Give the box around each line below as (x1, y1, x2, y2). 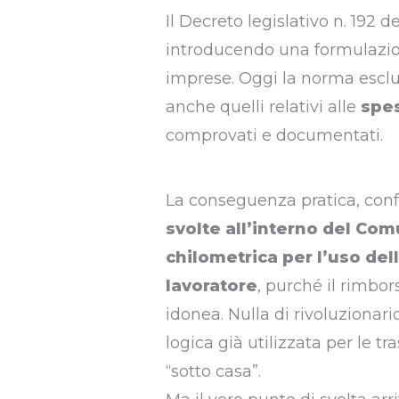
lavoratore (165, 276, 257, 297)
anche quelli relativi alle (165, 97, 361, 118)
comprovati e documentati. (165, 126, 383, 146)
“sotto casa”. (165, 362, 261, 382)
